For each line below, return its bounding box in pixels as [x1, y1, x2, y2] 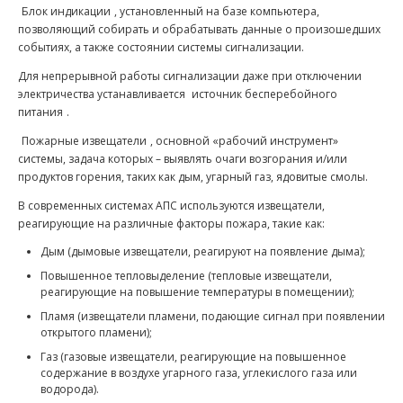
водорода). [40, 381, 99, 397]
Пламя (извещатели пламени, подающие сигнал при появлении [40, 309, 385, 324]
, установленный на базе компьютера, [114, 4, 319, 19]
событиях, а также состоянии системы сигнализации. [18, 40, 304, 55]
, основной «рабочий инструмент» [150, 133, 338, 148]
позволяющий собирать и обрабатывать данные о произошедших [18, 22, 381, 37]
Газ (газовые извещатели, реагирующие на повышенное [40, 349, 346, 364]
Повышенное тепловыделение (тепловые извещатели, [40, 268, 332, 283]
